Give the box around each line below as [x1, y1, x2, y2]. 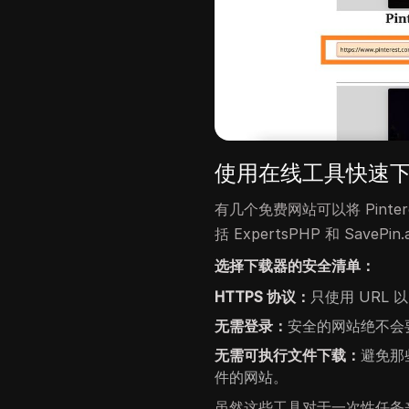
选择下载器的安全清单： [215, 256, 376, 275]
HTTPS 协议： [215, 287, 311, 306]
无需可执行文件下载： [215, 345, 362, 364]
